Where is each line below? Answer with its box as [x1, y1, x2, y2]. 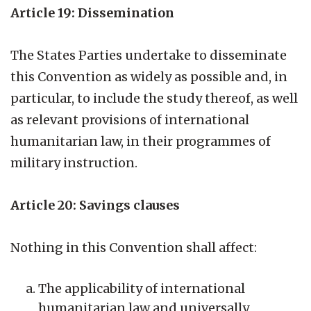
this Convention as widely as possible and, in [10, 68, 287, 85]
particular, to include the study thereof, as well [10, 90, 298, 106]
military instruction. [10, 154, 137, 171]
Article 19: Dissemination [10, 4, 174, 21]
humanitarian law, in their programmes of [10, 133, 271, 149]
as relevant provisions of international [10, 111, 249, 128]
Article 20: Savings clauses [10, 196, 180, 213]
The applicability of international [38, 280, 245, 296]
